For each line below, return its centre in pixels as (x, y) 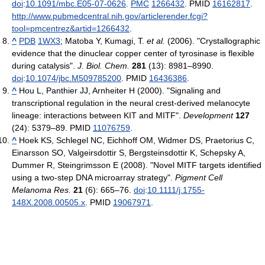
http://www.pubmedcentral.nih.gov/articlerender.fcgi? (110, 16)
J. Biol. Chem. (104, 66)
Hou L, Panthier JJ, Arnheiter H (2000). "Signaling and (120, 91)
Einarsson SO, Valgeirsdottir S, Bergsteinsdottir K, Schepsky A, (129, 153)
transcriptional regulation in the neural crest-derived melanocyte (131, 103)
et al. (156, 41)
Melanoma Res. (41, 190)
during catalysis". (45, 66)
